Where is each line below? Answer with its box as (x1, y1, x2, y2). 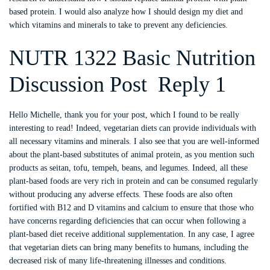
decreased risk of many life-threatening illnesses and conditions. (9, 256, 227, 265)
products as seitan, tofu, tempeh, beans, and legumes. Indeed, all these (9, 163, 248, 172)
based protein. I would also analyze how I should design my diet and (9, 7, 243, 16)
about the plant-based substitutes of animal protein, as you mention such (9, 150, 254, 159)
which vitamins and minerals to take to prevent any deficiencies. (9, 20, 228, 30)
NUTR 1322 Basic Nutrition (9, 46, 256, 70)
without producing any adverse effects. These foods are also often (9, 190, 233, 199)
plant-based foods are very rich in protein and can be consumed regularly (9, 177, 258, 186)
